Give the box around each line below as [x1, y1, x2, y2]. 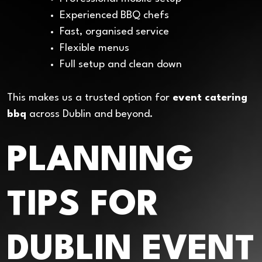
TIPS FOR [7, 188, 160, 223]
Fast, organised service [59, 26, 169, 37]
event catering [173, 92, 247, 103]
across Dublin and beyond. [26, 109, 153, 119]
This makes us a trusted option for [7, 92, 173, 103]
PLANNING [7, 144, 194, 179]
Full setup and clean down [59, 59, 182, 70]
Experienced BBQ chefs [59, 10, 169, 20]
